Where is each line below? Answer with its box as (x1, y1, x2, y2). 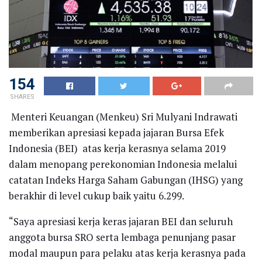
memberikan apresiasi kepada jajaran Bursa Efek (9, 125, 224, 139)
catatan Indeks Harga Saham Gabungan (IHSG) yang (9, 173, 243, 187)
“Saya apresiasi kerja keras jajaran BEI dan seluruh (9, 214, 233, 228)
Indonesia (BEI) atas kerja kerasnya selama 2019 (9, 141, 226, 155)
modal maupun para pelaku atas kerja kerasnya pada (9, 246, 246, 260)
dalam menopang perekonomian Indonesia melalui (9, 157, 237, 171)
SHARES (9, 92, 35, 101)
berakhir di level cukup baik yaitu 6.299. (9, 188, 184, 202)
